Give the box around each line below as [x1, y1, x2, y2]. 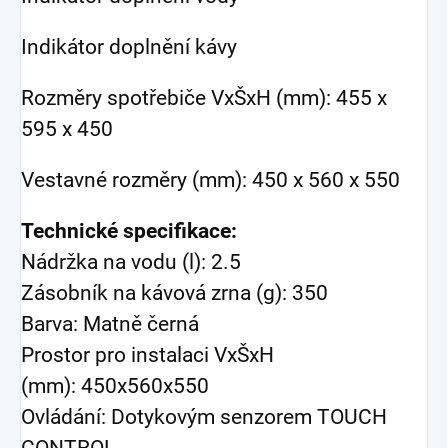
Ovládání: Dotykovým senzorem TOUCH [21, 404, 387, 430]
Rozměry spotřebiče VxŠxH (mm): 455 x [21, 85, 387, 111]
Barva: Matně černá [21, 311, 199, 337]
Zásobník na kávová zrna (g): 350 [21, 280, 328, 306]
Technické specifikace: [21, 218, 237, 244]
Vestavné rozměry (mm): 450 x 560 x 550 [21, 167, 405, 193]
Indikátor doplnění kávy [21, 34, 242, 60]
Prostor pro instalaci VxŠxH [21, 342, 274, 368]
